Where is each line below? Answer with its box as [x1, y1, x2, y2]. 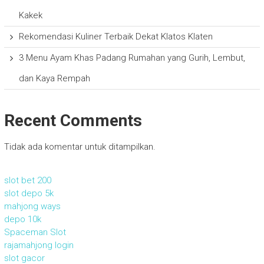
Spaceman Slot [4, 227, 66, 237]
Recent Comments [4, 111, 142, 130]
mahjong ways [4, 201, 61, 212]
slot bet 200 [4, 175, 51, 186]
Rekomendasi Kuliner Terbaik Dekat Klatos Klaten [18, 31, 213, 42]
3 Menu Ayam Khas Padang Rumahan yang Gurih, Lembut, [18, 52, 245, 63]
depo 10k [4, 214, 41, 225]
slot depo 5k [4, 188, 54, 199]
